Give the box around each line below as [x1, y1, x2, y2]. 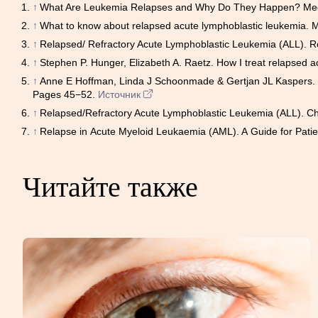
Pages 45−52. [33, 88, 98, 100]
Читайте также [23, 170, 198, 203]
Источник [98, 88, 141, 100]
